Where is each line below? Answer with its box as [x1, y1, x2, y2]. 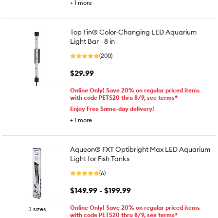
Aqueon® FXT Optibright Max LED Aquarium [70, 145, 210, 154]
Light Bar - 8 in [70, 37, 115, 46]
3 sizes [28, 205, 46, 213]
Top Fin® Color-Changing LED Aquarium [70, 28, 197, 36]
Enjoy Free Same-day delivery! [70, 105, 154, 112]
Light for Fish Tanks [70, 154, 129, 163]
